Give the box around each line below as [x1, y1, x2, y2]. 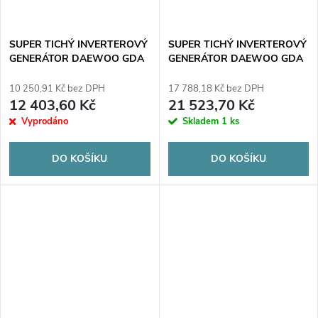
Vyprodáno [21, 115, 68, 128]
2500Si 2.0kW [9, 66, 75, 80]
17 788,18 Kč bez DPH [168, 82, 264, 96]
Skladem [182, 115, 221, 128]
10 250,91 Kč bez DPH [9, 82, 105, 96]
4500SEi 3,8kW [168, 66, 239, 80]
